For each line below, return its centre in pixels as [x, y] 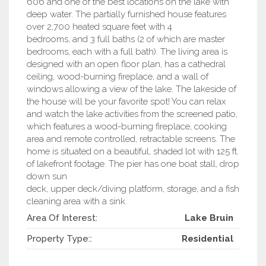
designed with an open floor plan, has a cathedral [126, 64]
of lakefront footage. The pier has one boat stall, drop [133, 164]
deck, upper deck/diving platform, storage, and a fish [133, 189]
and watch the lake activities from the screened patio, [132, 114]
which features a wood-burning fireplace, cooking [127, 126]
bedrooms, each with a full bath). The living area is [127, 51]
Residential [208, 238]
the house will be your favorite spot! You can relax [126, 101]
